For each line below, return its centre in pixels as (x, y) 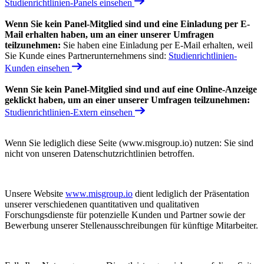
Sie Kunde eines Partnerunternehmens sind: (85, 56)
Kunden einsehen (37, 68)
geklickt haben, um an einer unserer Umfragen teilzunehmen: (127, 100)
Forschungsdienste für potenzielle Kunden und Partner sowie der (125, 215)
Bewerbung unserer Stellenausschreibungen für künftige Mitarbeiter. (131, 226)
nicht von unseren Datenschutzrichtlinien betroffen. (100, 154)
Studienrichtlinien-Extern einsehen (69, 113)
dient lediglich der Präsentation (191, 194)
